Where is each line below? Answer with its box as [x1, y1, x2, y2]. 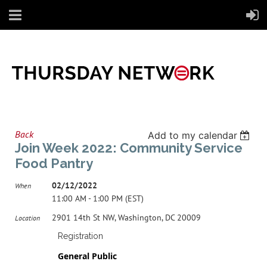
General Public [58, 250, 117, 262]
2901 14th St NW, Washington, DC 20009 [52, 212, 201, 223]
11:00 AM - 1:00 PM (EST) [52, 193, 144, 204]
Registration [58, 231, 103, 241]
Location [15, 213, 40, 222]
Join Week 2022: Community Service [15, 139, 243, 156]
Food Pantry [15, 155, 93, 171]
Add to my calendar [147, 129, 237, 141]
